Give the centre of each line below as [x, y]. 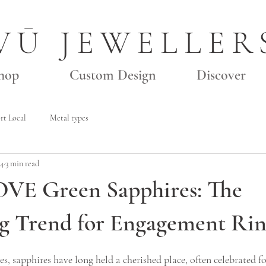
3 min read [22, 163]
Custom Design [113, 75]
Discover [221, 75]
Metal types [69, 118]
